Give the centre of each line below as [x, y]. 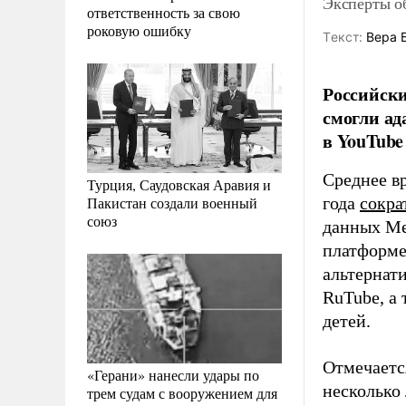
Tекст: [343, 37]
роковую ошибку [139, 30]
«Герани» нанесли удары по [173, 374]
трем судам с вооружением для [182, 392]
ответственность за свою [164, 12]
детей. [347, 321]
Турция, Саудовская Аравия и [179, 184]
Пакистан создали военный [172, 202]
